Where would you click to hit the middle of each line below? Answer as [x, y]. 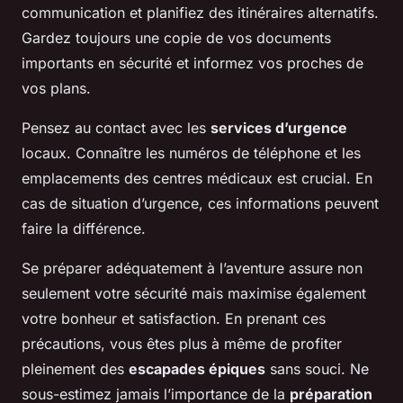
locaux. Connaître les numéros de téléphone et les [191, 152]
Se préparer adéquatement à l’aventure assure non [192, 268]
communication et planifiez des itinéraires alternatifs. [200, 12]
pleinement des [75, 368]
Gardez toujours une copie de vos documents [176, 37]
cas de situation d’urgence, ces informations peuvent [200, 203]
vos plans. [56, 88]
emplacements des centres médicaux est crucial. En [197, 178]
